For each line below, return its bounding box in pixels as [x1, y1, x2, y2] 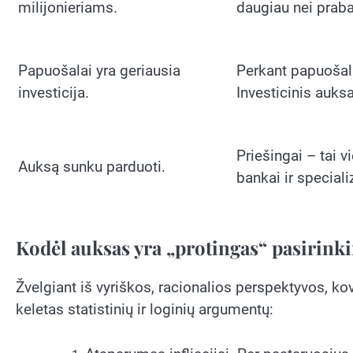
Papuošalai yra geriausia [18, 61, 180, 80]
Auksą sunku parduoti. [18, 158, 165, 176]
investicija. [18, 84, 89, 102]
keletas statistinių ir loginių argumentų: [16, 300, 273, 319]
